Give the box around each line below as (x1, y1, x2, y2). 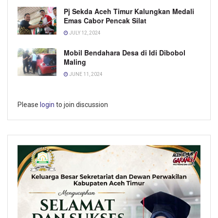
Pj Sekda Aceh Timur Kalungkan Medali (64, 6, 194, 16)
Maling (64, 56, 86, 67)
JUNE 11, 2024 (68, 71, 103, 77)
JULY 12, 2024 (68, 30, 101, 36)
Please (18, 100, 40, 109)
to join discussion (54, 100, 108, 109)
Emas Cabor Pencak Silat (64, 15, 146, 25)
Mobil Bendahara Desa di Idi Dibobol (64, 47, 185, 57)
